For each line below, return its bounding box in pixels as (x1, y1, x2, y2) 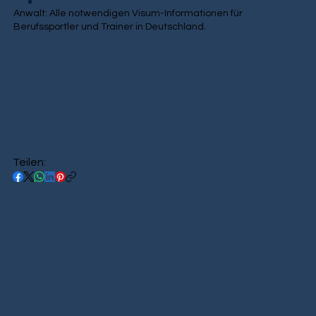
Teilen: (12, 157, 46, 169)
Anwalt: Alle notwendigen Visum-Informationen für (13, 8, 243, 19)
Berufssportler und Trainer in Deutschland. (13, 22, 207, 32)
